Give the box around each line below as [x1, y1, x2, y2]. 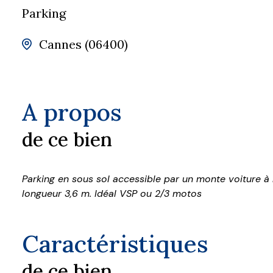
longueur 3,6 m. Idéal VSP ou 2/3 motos [22, 187, 202, 200]
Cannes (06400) [39, 37, 128, 52]
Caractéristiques [22, 229, 208, 260]
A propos [22, 97, 121, 128]
